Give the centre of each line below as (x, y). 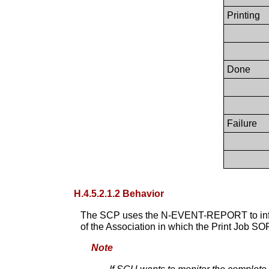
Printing (243, 15)
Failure (242, 123)
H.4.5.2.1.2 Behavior (119, 193)
